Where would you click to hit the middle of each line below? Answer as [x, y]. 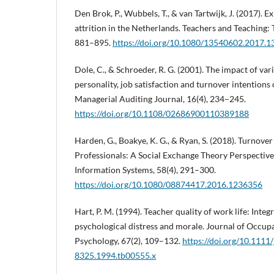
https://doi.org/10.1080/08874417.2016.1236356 [168, 184]
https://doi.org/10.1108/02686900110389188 [162, 113]
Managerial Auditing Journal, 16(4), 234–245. [160, 98]
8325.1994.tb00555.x [115, 255]
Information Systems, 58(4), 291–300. [145, 169]
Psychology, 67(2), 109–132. [128, 241]
